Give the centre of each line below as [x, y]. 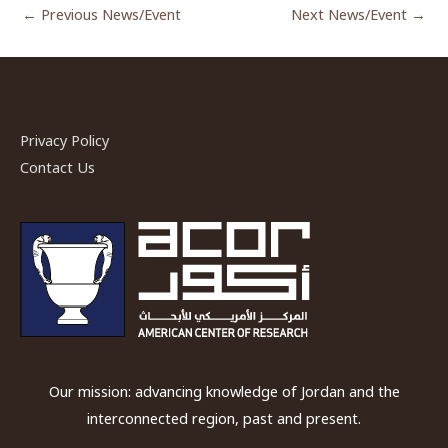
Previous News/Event [109, 13]
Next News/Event [351, 13]
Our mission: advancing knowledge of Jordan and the [224, 390]
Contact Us [57, 167]
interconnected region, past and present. [224, 417]
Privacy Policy [64, 140]
